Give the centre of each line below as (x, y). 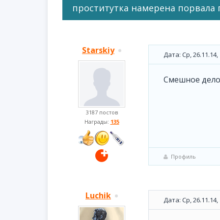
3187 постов (102, 112)
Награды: (97, 122)
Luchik (98, 195)
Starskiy (98, 50)
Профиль (183, 156)
